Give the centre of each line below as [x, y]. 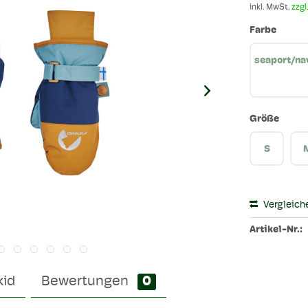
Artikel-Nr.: [276, 230]
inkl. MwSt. [271, 8]
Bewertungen [87, 282]
